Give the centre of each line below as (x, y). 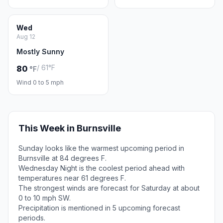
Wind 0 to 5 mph (40, 82)
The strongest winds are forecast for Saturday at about (109, 188)
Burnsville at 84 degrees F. (62, 158)
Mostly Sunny (40, 52)
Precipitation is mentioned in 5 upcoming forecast (99, 208)
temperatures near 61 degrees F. (72, 178)
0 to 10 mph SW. (45, 198)
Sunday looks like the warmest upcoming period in (101, 148)
